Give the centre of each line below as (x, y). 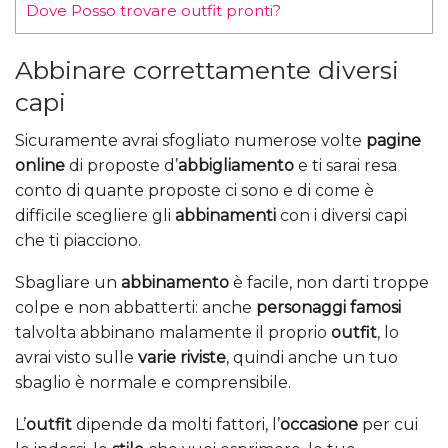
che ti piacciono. (78, 241)
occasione (319, 425)
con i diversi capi (341, 216)
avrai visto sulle (76, 358)
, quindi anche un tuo (312, 358)
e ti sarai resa (345, 166)
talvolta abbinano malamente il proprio (173, 333)
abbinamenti (225, 216)
